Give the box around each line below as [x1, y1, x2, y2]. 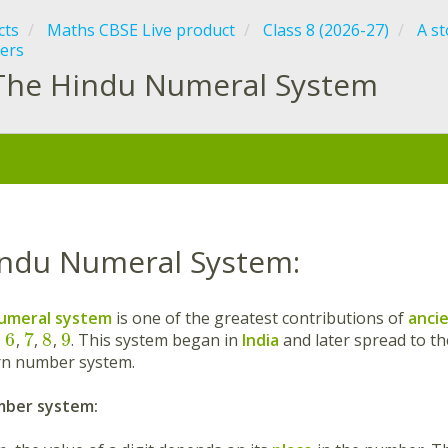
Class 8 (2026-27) [263, 19, 389, 41]
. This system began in [71, 328, 243, 351]
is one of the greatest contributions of [112, 306, 408, 329]
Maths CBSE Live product [47, 19, 235, 41]
